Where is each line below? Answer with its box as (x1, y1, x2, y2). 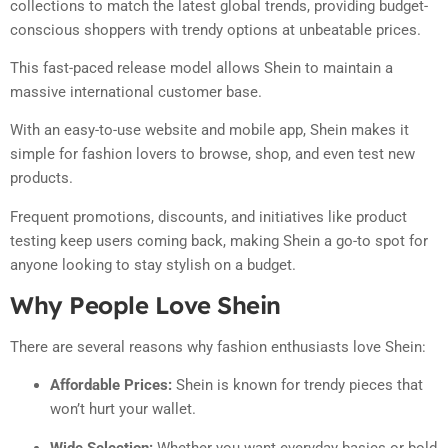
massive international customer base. (10, 82, 262, 101)
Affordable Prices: (50, 376, 172, 395)
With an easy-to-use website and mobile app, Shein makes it (10, 121, 409, 140)
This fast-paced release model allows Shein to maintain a (10, 58, 393, 77)
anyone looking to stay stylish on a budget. (10, 255, 296, 274)
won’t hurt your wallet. (50, 400, 196, 419)
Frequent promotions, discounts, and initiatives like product (10, 207, 407, 226)
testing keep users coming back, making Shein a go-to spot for (10, 231, 428, 250)
